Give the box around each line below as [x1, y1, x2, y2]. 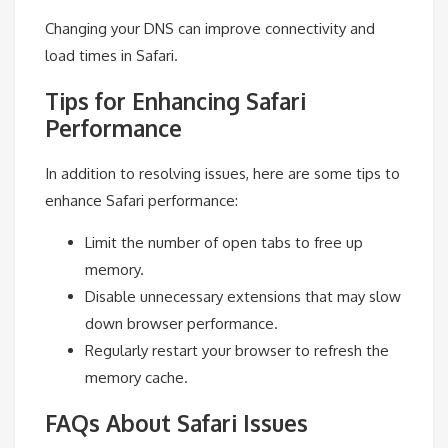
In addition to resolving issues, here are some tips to [45, 164, 400, 184]
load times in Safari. [45, 45, 178, 65]
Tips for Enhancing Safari [45, 86, 306, 115]
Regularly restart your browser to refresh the [85, 341, 389, 361]
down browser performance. [85, 314, 278, 334]
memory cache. [85, 368, 188, 388]
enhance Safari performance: [45, 191, 238, 211]
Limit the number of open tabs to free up [85, 233, 363, 253]
